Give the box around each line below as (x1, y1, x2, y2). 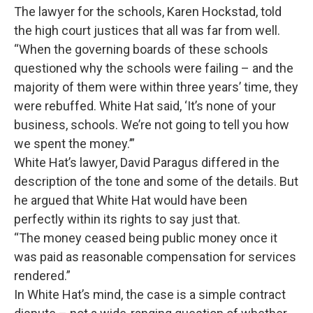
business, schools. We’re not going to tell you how (14, 117, 289, 132)
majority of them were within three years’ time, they (14, 80, 298, 94)
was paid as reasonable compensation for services (14, 249, 296, 264)
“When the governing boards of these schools (14, 42, 268, 57)
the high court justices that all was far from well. (14, 23, 283, 38)
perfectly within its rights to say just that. (14, 212, 243, 226)
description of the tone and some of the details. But (14, 174, 298, 189)
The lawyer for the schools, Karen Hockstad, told (14, 4, 282, 19)
